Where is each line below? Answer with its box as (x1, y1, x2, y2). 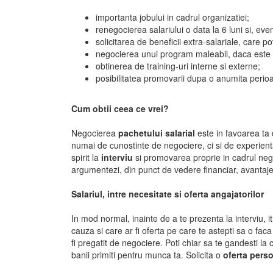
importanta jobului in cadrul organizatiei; (96, 11, 249, 23)
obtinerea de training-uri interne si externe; (96, 60, 260, 72)
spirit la (71, 151, 101, 163)
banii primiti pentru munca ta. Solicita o (71, 249, 223, 261)
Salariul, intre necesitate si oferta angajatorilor (71, 188, 264, 200)
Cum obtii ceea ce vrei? (71, 102, 169, 115)
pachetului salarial (118, 127, 197, 139)
